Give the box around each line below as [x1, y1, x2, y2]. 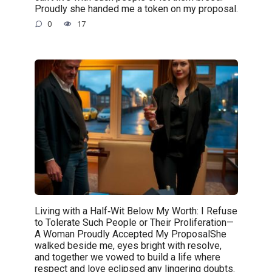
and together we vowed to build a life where [34, 251, 220, 263]
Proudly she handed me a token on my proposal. [34, 2, 238, 15]
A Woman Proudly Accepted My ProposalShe [34, 228, 226, 240]
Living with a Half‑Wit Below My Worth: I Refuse [34, 205, 237, 217]
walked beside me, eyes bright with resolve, [34, 239, 222, 251]
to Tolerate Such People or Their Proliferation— [34, 216, 234, 228]
